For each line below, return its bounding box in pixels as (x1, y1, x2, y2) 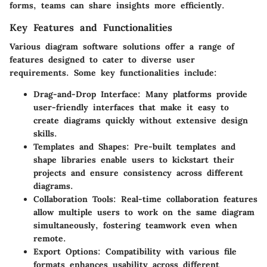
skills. (33, 128, 57, 139)
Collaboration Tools (33, 194, 113, 205)
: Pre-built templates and (126, 141, 235, 153)
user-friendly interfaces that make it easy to (33, 102, 229, 113)
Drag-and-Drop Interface (33, 89, 138, 100)
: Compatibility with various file (98, 246, 237, 257)
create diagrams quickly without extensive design (33, 115, 248, 126)
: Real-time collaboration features (113, 194, 257, 205)
